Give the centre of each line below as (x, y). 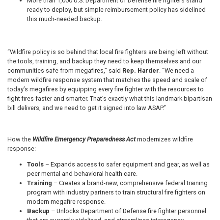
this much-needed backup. (65, 19)
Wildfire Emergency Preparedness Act (84, 139)
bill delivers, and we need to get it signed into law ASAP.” (87, 108)
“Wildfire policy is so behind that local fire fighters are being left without (108, 52)
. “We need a (177, 71)
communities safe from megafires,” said (65, 71)
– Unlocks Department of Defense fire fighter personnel (128, 211)
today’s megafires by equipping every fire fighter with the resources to (106, 89)
